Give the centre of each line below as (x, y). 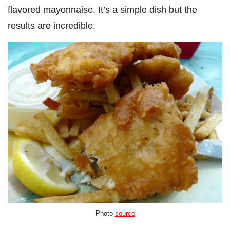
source (125, 214)
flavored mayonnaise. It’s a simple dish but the (102, 10)
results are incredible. (52, 26)
